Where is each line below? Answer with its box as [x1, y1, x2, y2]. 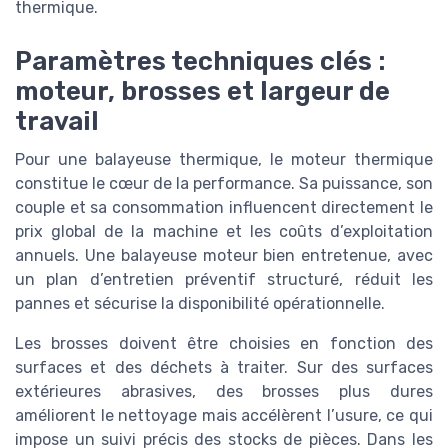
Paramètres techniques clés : [15, 46, 386, 77]
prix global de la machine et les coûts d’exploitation [15, 222, 433, 242]
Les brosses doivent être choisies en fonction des [15, 334, 433, 354]
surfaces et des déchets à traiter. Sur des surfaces [15, 358, 433, 378]
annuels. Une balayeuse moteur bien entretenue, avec [15, 246, 433, 266]
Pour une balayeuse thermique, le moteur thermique [15, 150, 433, 170]
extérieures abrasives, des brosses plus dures [15, 382, 433, 402]
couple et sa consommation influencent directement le [15, 198, 433, 218]
